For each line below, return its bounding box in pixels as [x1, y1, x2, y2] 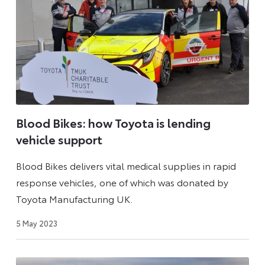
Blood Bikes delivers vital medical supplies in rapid [15, 158, 236, 172]
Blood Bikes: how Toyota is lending [15, 114, 211, 131]
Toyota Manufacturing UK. [15, 191, 132, 205]
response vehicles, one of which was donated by [15, 174, 228, 189]
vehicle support [15, 131, 102, 148]
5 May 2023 [15, 217, 57, 228]
